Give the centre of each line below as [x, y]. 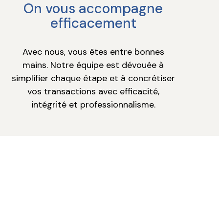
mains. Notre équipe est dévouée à [93, 65]
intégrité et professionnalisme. [93, 105]
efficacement [93, 23]
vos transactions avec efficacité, [93, 92]
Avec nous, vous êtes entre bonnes [93, 52]
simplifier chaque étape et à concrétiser [93, 78]
